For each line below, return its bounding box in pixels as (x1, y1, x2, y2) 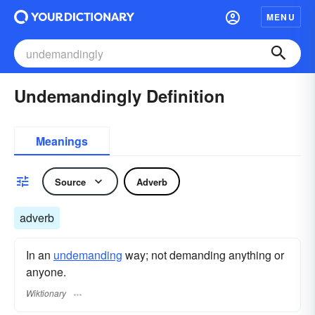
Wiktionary (26, 287, 66, 300)
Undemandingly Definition (14, 84, 225, 108)
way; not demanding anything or (122, 247, 284, 263)
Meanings (36, 133, 88, 149)
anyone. (26, 264, 66, 280)
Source (55, 174, 86, 188)
